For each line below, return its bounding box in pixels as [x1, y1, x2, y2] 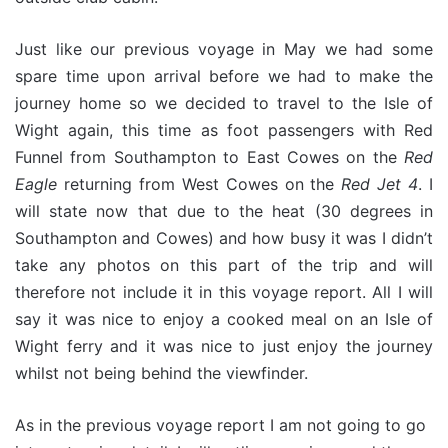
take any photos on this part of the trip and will [15, 254, 433, 275]
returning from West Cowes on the [57, 173, 342, 194]
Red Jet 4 [341, 173, 419, 194]
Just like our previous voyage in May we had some [15, 38, 433, 59]
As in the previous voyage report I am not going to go [15, 414, 426, 435]
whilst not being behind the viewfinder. [15, 362, 308, 383]
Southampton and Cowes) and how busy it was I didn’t [15, 227, 433, 248]
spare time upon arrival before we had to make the [15, 65, 433, 86]
